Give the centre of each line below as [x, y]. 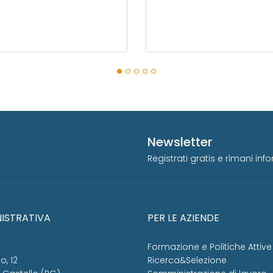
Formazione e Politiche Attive [210, 247]
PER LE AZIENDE [183, 218]
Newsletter [180, 142]
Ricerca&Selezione [187, 261]
